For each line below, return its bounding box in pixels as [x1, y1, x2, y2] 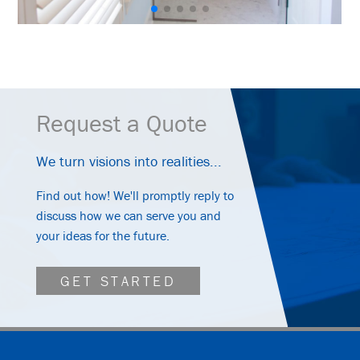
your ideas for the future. [35, 227, 170, 243]
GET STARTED [59, 271, 177, 290]
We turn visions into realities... [35, 151, 222, 170]
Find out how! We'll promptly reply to [35, 186, 234, 203]
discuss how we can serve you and [35, 207, 221, 223]
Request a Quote [35, 108, 207, 138]
